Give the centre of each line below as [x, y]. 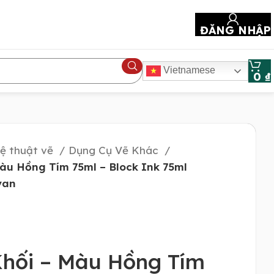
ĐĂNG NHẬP [235, 30]
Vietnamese [188, 70]
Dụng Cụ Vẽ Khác [115, 150]
